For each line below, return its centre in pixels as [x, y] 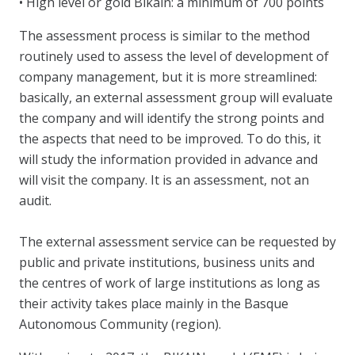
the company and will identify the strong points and [172, 118]
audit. [35, 200]
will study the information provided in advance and [168, 159]
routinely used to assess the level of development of [174, 56]
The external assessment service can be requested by [177, 242]
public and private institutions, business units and [167, 262]
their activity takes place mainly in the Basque [154, 303]
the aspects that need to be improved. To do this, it [170, 139]
